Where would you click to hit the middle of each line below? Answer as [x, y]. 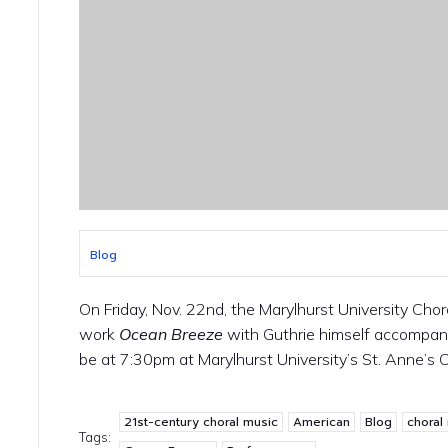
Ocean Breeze [171, 334]
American [322, 422]
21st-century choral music [201, 422]
